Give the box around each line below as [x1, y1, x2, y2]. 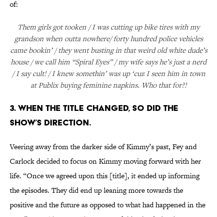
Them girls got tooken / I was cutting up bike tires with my [17, 22, 200, 32]
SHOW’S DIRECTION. [10, 117, 91, 128]
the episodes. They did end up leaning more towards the [10, 185, 183, 196]
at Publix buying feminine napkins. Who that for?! [31, 80, 186, 91]
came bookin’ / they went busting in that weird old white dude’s [10, 45, 207, 56]
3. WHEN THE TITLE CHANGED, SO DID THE [10, 103, 178, 113]
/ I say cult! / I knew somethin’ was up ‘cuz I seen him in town [12, 68, 205, 79]
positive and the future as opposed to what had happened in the [10, 200, 205, 210]
